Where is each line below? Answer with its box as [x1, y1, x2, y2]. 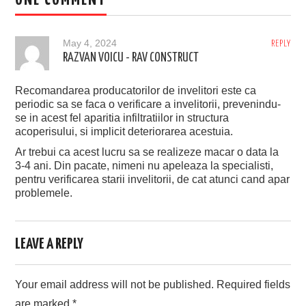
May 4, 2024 [63, 38, 117, 49]
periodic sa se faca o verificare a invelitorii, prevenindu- [15, 98, 281, 111]
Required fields [217, 279, 291, 291]
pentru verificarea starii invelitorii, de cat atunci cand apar [15, 173, 290, 186]
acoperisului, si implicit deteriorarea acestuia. [15, 126, 234, 138]
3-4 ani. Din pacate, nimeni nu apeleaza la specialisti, [15, 160, 274, 172]
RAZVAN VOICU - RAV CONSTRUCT [63, 52, 199, 65]
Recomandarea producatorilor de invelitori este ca [15, 85, 257, 97]
